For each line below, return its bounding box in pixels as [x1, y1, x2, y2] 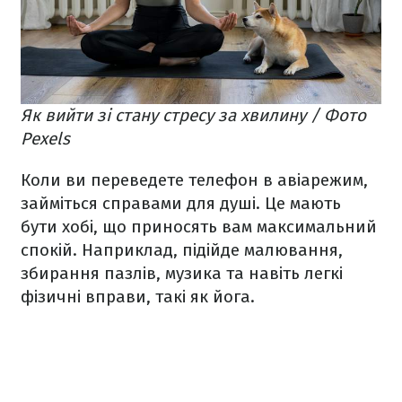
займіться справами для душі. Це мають [21, 192, 341, 214]
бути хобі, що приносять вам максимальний [21, 215, 377, 237]
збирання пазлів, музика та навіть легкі [21, 262, 343, 284]
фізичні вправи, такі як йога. [21, 285, 255, 307]
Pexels [21, 127, 70, 149]
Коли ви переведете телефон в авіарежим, [21, 169, 368, 190]
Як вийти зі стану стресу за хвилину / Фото [21, 104, 366, 126]
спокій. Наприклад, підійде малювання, [21, 239, 343, 260]
